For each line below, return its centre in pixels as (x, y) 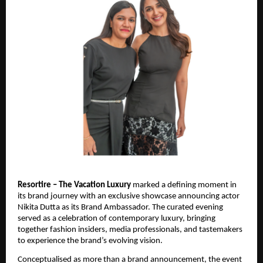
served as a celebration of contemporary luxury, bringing (117, 218)
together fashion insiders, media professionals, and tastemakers (130, 230)
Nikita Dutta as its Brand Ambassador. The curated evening (120, 207)
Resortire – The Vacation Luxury (74, 185)
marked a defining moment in (184, 185)
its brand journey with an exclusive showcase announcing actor (129, 196)
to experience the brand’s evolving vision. (90, 241)
